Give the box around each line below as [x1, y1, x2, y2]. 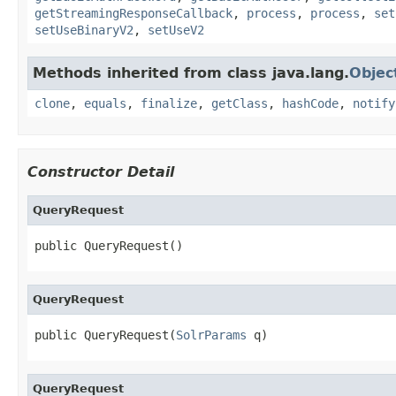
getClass [211, 95, 268, 110]
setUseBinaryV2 [34, 22, 133, 37]
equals [84, 95, 126, 110]
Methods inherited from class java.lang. [33, 64, 349, 81]
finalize [141, 95, 197, 110]
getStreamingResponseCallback [34, 5, 232, 20]
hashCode [282, 95, 339, 110]
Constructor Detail [27, 163, 174, 180]
